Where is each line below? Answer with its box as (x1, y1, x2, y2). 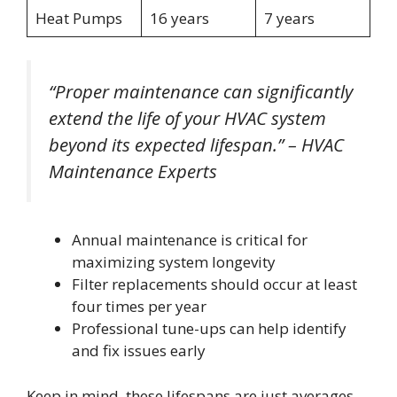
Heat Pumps (35, 8, 122, 29)
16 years (149, 8, 209, 29)
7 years (263, 8, 315, 29)
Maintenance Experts (49, 158, 217, 183)
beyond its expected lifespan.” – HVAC (49, 131, 344, 157)
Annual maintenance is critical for (72, 230, 307, 251)
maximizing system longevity (72, 252, 276, 273)
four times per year (72, 296, 206, 317)
